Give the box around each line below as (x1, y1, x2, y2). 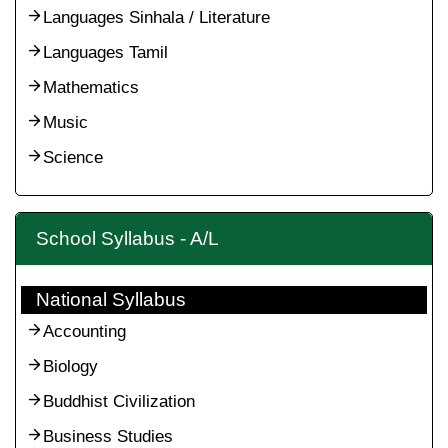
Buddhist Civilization (43, 392, 195, 411)
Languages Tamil (43, 43, 168, 62)
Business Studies (43, 427, 173, 446)
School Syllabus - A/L (36, 228, 219, 249)
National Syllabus (36, 289, 186, 310)
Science (43, 148, 103, 167)
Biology (43, 357, 98, 376)
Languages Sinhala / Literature (43, 8, 270, 27)
